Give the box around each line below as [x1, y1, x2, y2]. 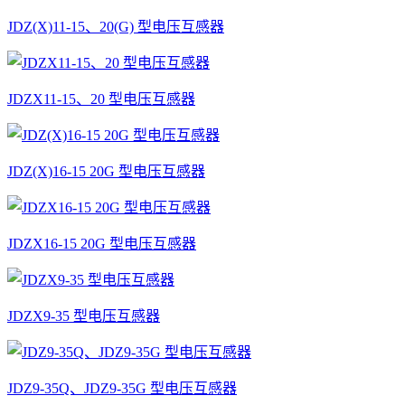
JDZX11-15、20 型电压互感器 [7, 91, 195, 108]
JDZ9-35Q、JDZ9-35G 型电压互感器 [7, 381, 237, 397]
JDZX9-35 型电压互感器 [7, 308, 160, 325]
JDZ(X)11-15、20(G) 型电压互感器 [7, 19, 224, 35]
